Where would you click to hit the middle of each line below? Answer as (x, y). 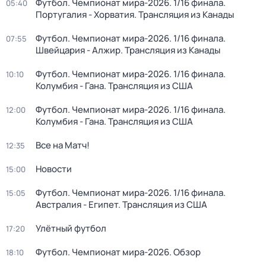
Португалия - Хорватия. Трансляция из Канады (135, 15)
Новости (54, 169)
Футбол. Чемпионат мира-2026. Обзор (118, 252)
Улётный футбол (71, 228)
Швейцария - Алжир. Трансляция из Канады (128, 50)
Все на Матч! (63, 145)
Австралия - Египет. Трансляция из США (121, 205)
